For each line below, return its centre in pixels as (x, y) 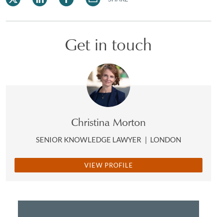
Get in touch (108, 45)
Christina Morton (108, 122)
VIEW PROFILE (108, 165)
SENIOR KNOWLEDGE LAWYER (89, 139)
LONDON (166, 139)
